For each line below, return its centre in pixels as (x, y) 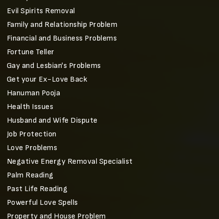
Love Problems (32, 148)
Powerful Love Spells (42, 203)
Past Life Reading (37, 189)
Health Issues (30, 107)
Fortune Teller (31, 52)
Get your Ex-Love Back (47, 79)
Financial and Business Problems (62, 38)
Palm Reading (30, 175)
